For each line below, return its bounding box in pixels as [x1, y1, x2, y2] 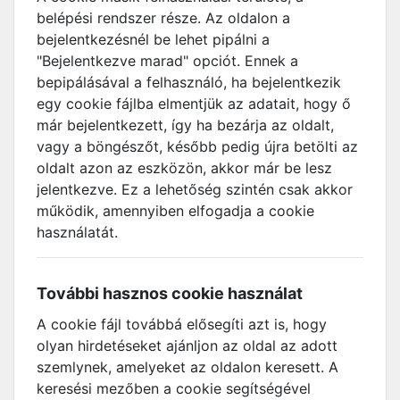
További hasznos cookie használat [37, 284, 303, 303]
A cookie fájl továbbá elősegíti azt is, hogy [37, 315, 327, 333]
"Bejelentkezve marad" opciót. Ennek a [37, 52, 298, 70]
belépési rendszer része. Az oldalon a [37, 9, 290, 27]
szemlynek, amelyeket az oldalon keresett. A [37, 358, 338, 376]
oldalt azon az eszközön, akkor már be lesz [37, 159, 332, 177]
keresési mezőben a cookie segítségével [37, 379, 311, 397]
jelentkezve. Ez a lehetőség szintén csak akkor [37, 180, 353, 198]
